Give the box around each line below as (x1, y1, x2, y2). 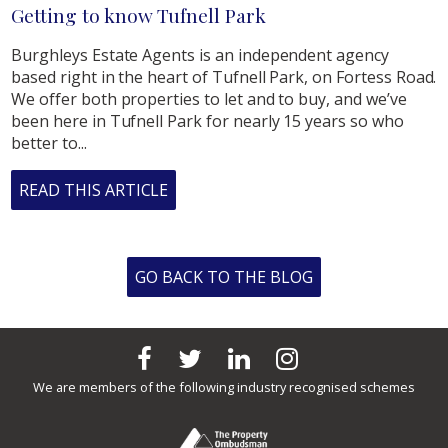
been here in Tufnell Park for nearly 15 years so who (11, 109, 404, 132)
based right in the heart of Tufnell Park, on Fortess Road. (11, 65, 437, 88)
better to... (11, 131, 87, 154)
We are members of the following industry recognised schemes (33, 378, 415, 397)
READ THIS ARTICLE (19, 178, 169, 201)
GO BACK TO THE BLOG (135, 265, 313, 288)
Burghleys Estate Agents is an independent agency (11, 43, 389, 66)
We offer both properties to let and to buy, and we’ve (11, 87, 407, 110)
